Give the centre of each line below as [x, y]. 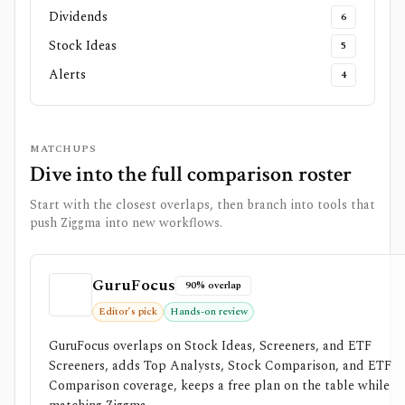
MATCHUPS [63, 149]
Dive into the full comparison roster [191, 174]
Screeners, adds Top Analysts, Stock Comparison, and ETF [220, 366]
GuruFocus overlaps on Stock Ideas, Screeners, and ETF [210, 346]
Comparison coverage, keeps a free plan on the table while [219, 386]
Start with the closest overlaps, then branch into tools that [202, 205]
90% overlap [213, 285]
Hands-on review [209, 311]
